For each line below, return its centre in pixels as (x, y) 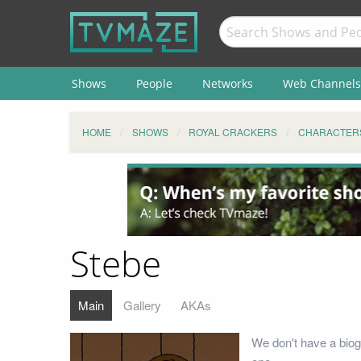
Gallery (142, 305)
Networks (227, 83)
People (154, 83)
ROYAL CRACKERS (233, 132)
